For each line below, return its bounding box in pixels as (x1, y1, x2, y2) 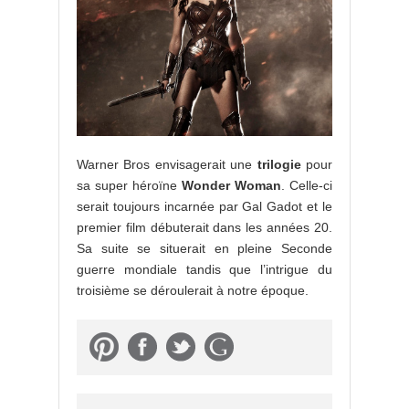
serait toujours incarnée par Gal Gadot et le (77, 198, 332, 214)
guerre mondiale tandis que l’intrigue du (77, 261, 332, 277)
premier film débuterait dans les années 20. (77, 219, 332, 235)
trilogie (257, 156, 301, 172)
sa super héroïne (77, 177, 182, 193)
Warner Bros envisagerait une (77, 156, 257, 172)
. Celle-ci (281, 177, 332, 193)
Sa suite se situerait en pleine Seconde (77, 240, 332, 256)
